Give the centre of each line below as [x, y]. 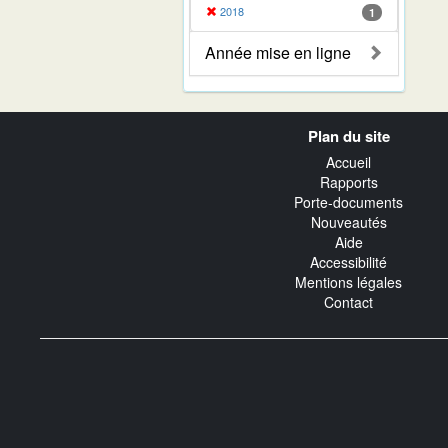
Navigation [85, 120]
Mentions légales [348, 282]
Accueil [348, 162]
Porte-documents [348, 202]
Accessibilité [348, 262]
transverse [86, 140]
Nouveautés [348, 222]
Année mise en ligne [278, 52]
